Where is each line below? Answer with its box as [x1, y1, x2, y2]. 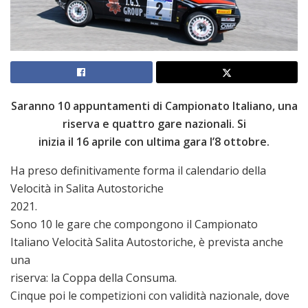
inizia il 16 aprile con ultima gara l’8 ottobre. [38, 134, 269, 150]
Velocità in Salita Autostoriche [10, 181, 164, 197]
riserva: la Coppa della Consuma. [10, 270, 177, 286]
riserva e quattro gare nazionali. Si [62, 116, 246, 132]
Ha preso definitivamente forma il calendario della [10, 163, 266, 179]
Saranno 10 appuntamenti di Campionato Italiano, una [10, 98, 298, 114]
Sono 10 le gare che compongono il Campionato [10, 217, 258, 232]
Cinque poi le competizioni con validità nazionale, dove [10, 288, 289, 304]
